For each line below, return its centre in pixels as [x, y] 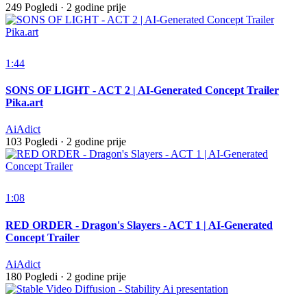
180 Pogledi [32, 276]
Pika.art [24, 102]
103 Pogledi [32, 142]
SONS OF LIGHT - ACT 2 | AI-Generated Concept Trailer [142, 90]
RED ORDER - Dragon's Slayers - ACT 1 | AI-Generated [139, 225]
